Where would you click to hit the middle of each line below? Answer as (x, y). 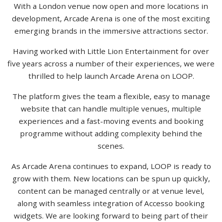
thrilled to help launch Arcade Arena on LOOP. (111, 76)
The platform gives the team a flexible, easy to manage (111, 96)
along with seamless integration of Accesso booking (111, 203)
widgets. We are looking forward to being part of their (111, 216)
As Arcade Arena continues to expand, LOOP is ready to (111, 166)
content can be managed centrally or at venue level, (111, 191)
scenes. (111, 146)
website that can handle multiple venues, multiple (111, 109)
